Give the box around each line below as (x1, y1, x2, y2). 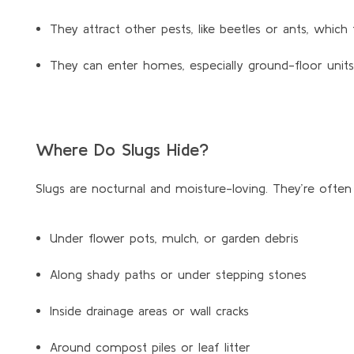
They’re (273, 180, 314, 195)
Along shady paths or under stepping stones (49, 266, 307, 281)
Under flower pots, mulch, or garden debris (49, 230, 299, 245)
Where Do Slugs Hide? (36, 139, 209, 159)
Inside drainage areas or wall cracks (49, 303, 249, 318)
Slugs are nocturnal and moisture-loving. (36, 180, 273, 195)
